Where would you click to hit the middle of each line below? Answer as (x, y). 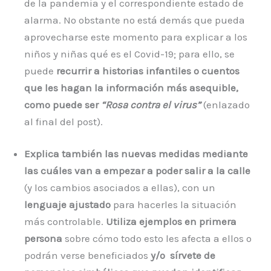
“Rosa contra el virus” (151, 104)
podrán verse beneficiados (87, 256)
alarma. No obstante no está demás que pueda (135, 20)
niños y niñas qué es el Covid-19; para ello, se (129, 54)
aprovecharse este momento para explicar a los (136, 37)
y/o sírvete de (183, 256)
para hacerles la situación (174, 205)
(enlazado (225, 104)
